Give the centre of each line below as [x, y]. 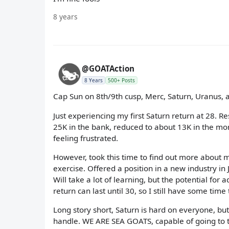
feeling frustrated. [86, 138]
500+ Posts [121, 81]
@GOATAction [108, 69]
